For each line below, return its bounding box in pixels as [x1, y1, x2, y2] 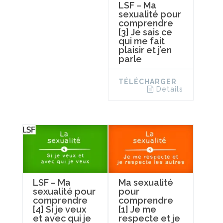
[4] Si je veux [33, 204, 86, 215]
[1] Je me [118, 204, 156, 215]
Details [156, 85, 183, 94]
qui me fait [118, 36, 165, 47]
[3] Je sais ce [118, 27, 172, 38]
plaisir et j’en [118, 45, 172, 56]
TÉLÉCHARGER [118, 78, 177, 86]
